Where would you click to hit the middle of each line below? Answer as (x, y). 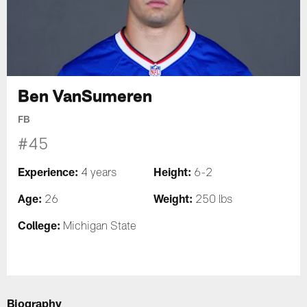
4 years (99, 174)
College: (39, 225)
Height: (172, 172)
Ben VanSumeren (85, 95)
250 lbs (212, 201)
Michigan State (99, 228)
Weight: (173, 199)
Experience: (50, 172)
